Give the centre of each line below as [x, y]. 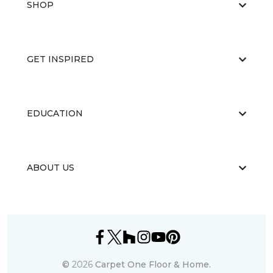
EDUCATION [55, 114]
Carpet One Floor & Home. [153, 265]
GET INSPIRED [60, 59]
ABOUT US [51, 168]
